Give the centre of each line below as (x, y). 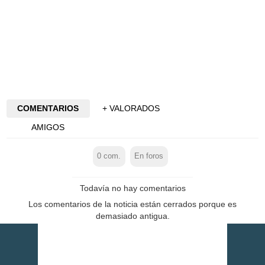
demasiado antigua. (132, 216)
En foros (149, 156)
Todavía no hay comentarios (132, 188)
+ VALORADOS (131, 109)
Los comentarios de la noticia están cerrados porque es (132, 204)
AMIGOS (48, 127)
